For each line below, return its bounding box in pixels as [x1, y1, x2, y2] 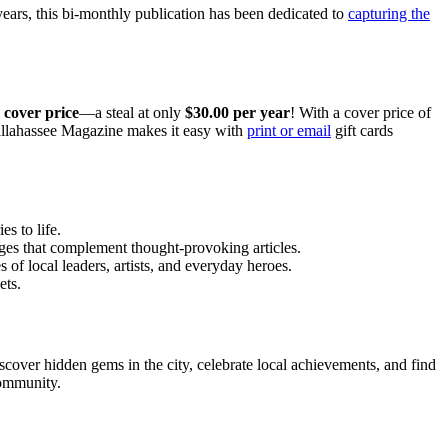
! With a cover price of [290, 103, 431, 121]
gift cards [331, 121, 393, 139]
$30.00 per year [185, 103, 290, 121]
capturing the [348, 4, 430, 22]
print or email [247, 121, 331, 139]
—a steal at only [79, 103, 185, 121]
